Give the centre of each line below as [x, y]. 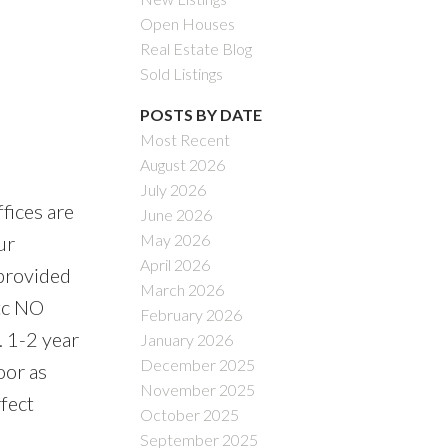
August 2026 [183, 164]
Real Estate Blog [196, 48]
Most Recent [185, 139]
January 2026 [187, 339]
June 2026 [176, 214]
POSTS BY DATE [201, 114]
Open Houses [188, 23]
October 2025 [190, 414]
